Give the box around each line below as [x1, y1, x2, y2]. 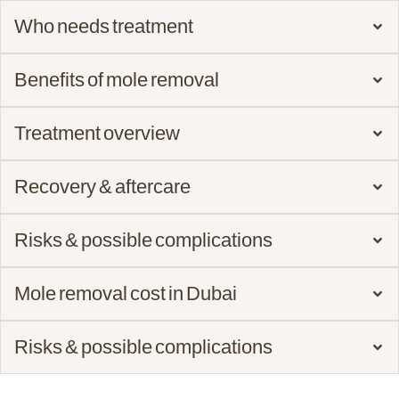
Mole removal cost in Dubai [14, 281, 237, 305]
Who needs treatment [14, 14, 193, 37]
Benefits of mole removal [14, 68, 219, 91]
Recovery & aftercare [14, 175, 191, 198]
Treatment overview [14, 121, 180, 144]
